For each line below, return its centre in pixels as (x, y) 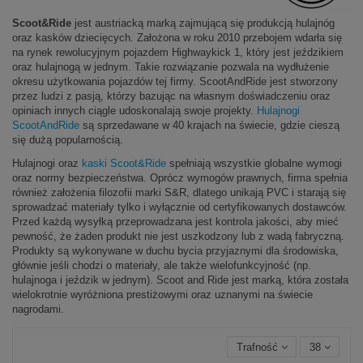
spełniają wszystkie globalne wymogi (254, 163)
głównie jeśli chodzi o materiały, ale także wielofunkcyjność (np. (162, 265)
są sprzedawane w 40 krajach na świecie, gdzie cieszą (209, 126)
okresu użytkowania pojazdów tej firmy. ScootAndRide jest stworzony (175, 82)
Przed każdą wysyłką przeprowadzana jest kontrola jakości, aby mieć (175, 221)
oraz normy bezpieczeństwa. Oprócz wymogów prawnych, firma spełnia (180, 177)
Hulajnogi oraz (47, 163)
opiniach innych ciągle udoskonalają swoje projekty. (135, 111)
